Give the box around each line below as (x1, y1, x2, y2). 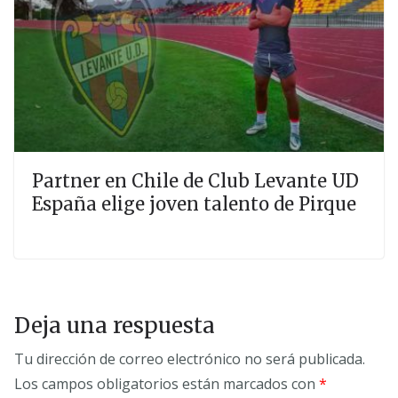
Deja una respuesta (14, 311, 215, 339)
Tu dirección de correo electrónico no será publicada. (14, 348, 365, 369)
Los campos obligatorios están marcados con (14, 373, 319, 394)
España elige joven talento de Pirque (32, 192, 356, 215)
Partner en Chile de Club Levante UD (32, 169, 359, 192)
